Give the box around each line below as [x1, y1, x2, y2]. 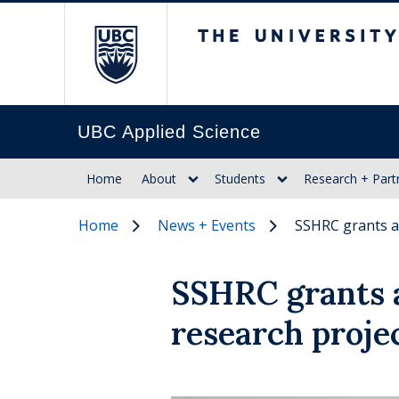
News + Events [158, 216, 256, 235]
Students [215, 170, 265, 187]
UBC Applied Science [77, 122, 261, 142]
